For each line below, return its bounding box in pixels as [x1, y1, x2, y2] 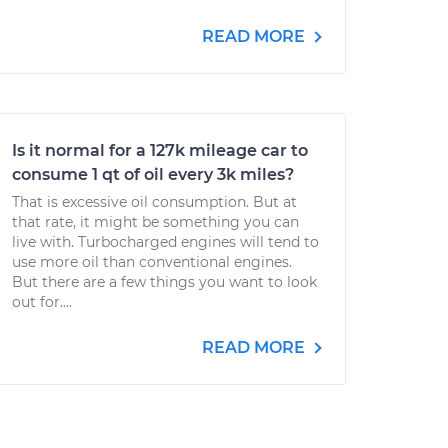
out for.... [12, 293, 72, 311]
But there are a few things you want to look [12, 273, 317, 291]
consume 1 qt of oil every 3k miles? [12, 165, 294, 184]
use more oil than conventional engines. [12, 253, 292, 271]
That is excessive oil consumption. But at [12, 193, 297, 211]
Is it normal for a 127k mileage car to [12, 141, 308, 160]
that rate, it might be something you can [12, 213, 299, 231]
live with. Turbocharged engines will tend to [12, 233, 319, 251]
